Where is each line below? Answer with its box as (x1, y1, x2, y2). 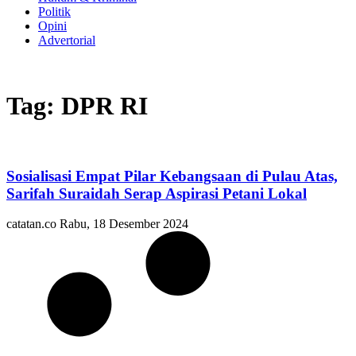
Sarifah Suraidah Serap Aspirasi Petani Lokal (6, 184, 307, 202)
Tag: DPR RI (6, 91, 148, 121)
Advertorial (38, 33, 95, 47)
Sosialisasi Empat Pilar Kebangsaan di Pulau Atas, (6, 167, 338, 184)
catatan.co (6, 217, 60, 231)
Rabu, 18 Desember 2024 (60, 217, 188, 231)
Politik (38, 5, 71, 18)
